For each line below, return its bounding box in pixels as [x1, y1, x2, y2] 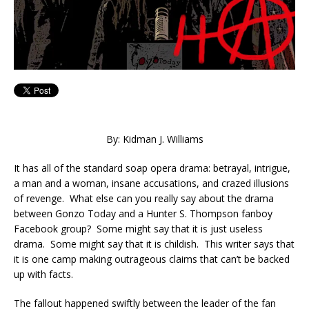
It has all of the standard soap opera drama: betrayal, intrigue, [14, 161, 290, 175]
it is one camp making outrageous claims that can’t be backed [14, 252, 290, 266]
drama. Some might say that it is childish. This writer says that [14, 237, 295, 250]
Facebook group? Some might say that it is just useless [14, 221, 263, 235]
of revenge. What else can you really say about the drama [14, 191, 274, 205]
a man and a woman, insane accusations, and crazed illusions [14, 176, 289, 190]
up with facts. [14, 267, 73, 281]
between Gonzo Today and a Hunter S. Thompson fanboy [14, 206, 272, 220]
